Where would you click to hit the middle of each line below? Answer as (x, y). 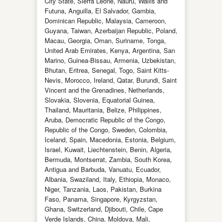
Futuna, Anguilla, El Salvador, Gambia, (100, 11)
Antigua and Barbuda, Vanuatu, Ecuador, (103, 169)
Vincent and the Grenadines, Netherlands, (105, 90)
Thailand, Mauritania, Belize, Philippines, (103, 110)
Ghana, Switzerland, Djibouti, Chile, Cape (104, 209)
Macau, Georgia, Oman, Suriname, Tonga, (105, 40)
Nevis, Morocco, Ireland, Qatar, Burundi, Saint (111, 80)
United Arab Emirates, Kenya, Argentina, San (110, 50)
